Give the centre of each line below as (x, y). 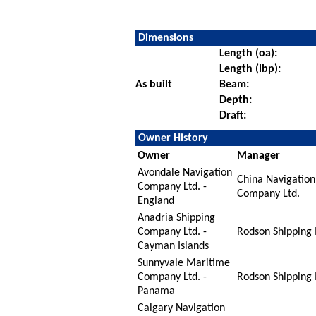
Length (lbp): (250, 69)
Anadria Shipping (176, 218)
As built (153, 84)
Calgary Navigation (181, 308)
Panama (156, 291)
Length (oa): (248, 53)
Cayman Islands (173, 246)
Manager (258, 156)
